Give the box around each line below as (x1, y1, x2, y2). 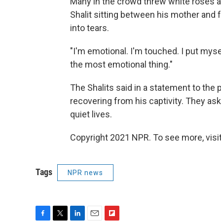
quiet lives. (70, 109, 112, 119)
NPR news (68, 168, 103, 177)
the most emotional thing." (70, 59, 173, 70)
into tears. (70, 22, 109, 33)
